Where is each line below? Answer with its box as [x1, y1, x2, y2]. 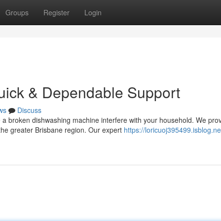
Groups [5, 7, 29, 17]
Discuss [17, 105, 41, 115]
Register [43, 7, 70, 17]
